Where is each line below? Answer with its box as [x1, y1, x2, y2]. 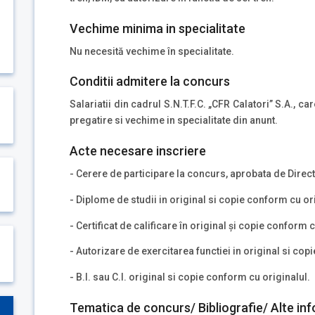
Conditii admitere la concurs [70, 74, 230, 89]
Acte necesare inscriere [70, 143, 206, 159]
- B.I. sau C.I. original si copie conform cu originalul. [70, 271, 310, 283]
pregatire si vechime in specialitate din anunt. [70, 115, 278, 127]
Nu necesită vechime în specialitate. [70, 45, 234, 57]
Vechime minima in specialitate [70, 20, 245, 36]
